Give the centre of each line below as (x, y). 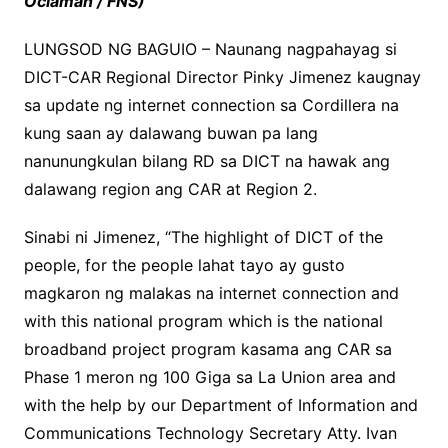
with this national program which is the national (203, 321)
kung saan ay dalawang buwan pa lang (170, 133)
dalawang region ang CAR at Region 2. (170, 189)
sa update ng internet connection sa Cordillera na (211, 105)
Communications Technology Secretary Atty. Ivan (210, 433)
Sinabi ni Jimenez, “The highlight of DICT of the (203, 237)
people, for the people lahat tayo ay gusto (184, 265)
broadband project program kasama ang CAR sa (207, 349)
